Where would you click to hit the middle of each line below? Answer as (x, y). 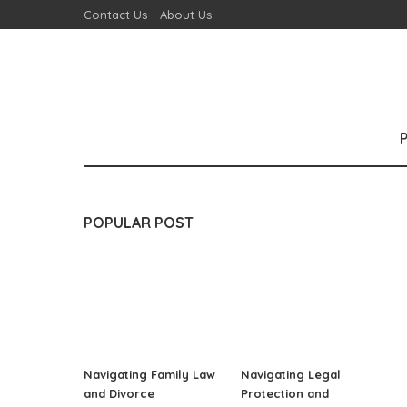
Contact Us (115, 15)
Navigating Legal (291, 374)
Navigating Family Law (150, 374)
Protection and (285, 393)
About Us (186, 15)
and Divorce (119, 393)
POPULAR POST (139, 223)
